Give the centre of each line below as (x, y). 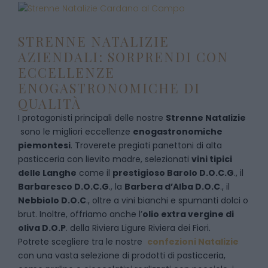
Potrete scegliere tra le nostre (83, 242)
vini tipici (212, 159)
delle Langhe (47, 173)
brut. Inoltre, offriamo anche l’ (80, 214)
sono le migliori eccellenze (75, 132)
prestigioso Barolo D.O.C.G (173, 173)
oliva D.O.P (42, 228)
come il (95, 173)
